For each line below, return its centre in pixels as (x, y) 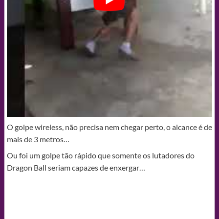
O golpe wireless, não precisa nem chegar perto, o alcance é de (109, 127)
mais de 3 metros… (38, 139)
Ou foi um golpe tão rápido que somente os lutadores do (100, 155)
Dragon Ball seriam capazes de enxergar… (76, 167)
